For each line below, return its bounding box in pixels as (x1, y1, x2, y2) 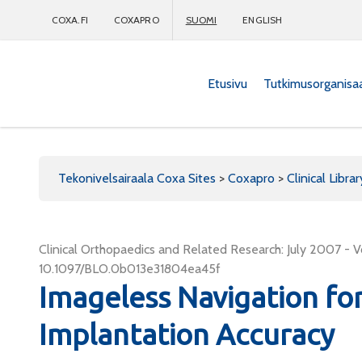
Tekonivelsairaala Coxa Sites (58, 170, 216, 186)
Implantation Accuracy (39, 318, 335, 351)
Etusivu (208, 75, 247, 91)
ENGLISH (242, 14, 283, 26)
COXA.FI (52, 14, 88, 26)
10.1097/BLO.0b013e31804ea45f (39, 261, 221, 276)
